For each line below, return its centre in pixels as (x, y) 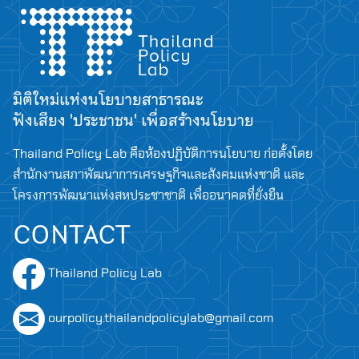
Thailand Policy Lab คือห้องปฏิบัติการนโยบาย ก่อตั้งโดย (163, 154)
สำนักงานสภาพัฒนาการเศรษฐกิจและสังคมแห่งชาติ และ (159, 175)
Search (55, 229)
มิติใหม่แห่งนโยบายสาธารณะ (108, 99)
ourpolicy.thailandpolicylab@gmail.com (161, 318)
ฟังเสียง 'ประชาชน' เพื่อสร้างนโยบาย (133, 120)
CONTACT (72, 235)
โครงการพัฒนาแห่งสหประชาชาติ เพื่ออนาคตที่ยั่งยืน (148, 196)
